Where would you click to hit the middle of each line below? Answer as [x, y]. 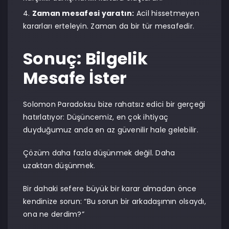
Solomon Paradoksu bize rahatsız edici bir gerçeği [114, 104]
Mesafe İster [75, 78]
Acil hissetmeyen [167, 13]
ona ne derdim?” [54, 214]
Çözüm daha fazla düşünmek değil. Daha [99, 153]
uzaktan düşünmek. [59, 166]
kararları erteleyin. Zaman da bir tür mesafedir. [109, 26]
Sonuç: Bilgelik [85, 59]
